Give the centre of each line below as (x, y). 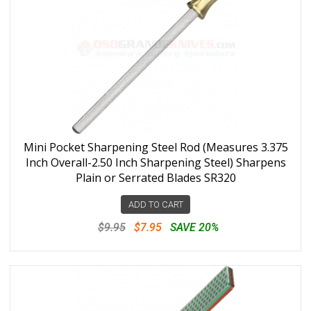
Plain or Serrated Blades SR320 (155, 178)
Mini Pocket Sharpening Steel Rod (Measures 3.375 (155, 147)
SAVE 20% (194, 227)
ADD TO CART (155, 204)
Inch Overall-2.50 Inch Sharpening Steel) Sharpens (155, 162)
